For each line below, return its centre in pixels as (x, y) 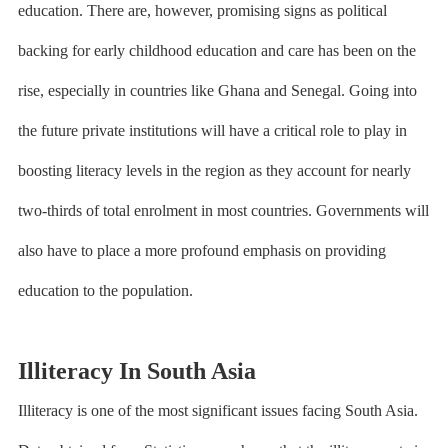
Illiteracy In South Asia (136, 371)
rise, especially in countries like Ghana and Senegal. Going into (217, 90)
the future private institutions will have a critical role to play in (212, 130)
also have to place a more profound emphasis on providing (201, 250)
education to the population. (105, 290)
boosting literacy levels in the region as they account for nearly (214, 170)
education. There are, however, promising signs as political (202, 10)
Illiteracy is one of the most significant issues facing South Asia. (217, 410)
